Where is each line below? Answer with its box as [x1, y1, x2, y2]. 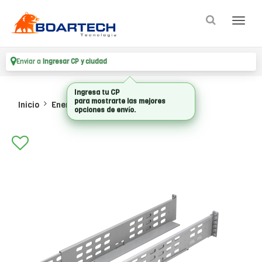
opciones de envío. [74, 105, 136, 115]
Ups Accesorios [93, 99, 154, 111]
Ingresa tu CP [74, 88, 120, 97]
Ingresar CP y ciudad [43, 57, 107, 66]
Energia [51, 99, 81, 111]
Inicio [18, 99, 39, 111]
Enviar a [16, 57, 43, 66]
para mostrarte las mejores [74, 96, 166, 106]
